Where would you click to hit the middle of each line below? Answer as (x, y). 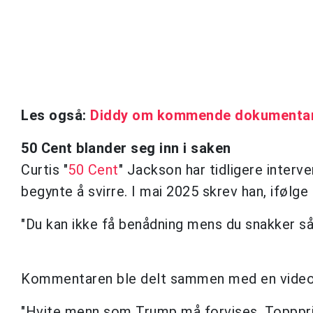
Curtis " (44, 169)
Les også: (56, 115)
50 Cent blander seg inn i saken (126, 148)
